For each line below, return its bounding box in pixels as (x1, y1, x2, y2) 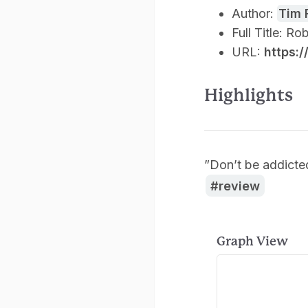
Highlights (204, 85, 293, 105)
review (218, 178, 260, 193)
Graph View (217, 234, 288, 249)
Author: (232, 5, 277, 21)
